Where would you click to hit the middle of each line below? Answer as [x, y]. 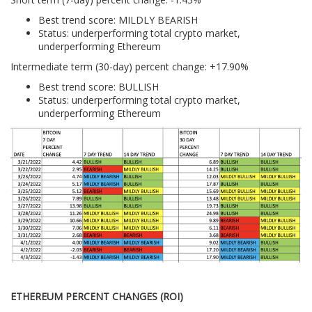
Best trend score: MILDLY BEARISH [118, 20]
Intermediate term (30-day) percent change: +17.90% [130, 67]
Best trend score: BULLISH [99, 87]
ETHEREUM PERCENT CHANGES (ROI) [97, 296]
